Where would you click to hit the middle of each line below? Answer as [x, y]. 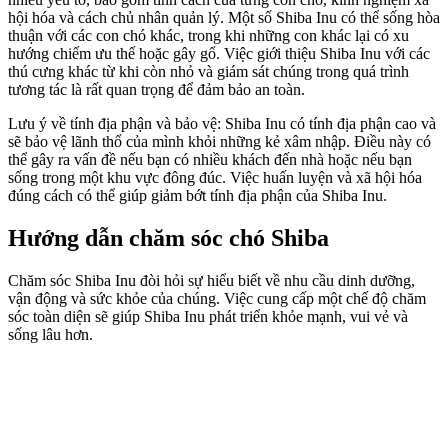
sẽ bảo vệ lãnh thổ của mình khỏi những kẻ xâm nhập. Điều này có [219, 142]
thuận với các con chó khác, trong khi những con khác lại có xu [208, 36]
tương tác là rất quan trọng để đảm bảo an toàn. [156, 90]
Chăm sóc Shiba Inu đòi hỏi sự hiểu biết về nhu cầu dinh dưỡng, [211, 280]
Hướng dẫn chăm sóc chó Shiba [168, 237]
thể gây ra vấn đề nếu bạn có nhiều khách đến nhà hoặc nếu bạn [210, 160]
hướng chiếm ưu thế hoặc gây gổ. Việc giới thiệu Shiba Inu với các [219, 54]
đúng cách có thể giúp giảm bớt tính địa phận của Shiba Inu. [197, 196]
